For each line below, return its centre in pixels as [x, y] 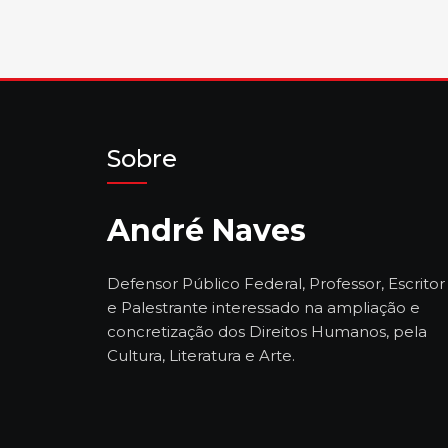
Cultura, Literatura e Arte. [201, 355]
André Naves [206, 230]
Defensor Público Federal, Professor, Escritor [276, 283]
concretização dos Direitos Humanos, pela [267, 331]
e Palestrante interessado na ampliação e [263, 307]
